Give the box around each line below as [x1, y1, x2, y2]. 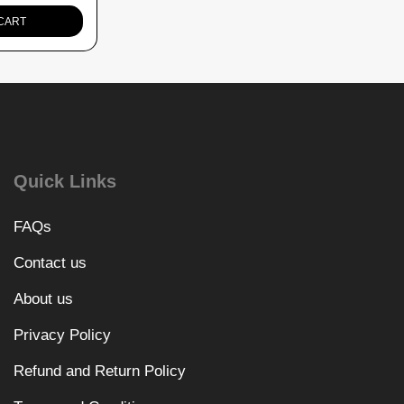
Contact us [13, 253, 87, 271]
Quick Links [13, 170, 116, 191]
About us [13, 289, 73, 308]
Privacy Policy [13, 326, 111, 344]
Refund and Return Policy [13, 362, 186, 380]
